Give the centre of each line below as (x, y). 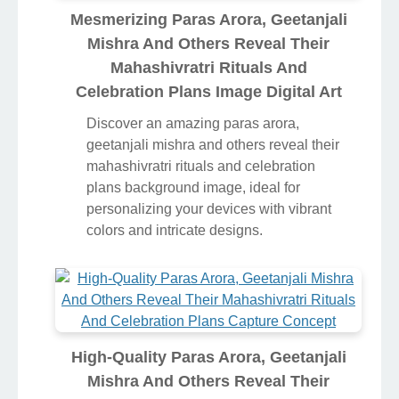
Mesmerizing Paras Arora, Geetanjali (208, 19)
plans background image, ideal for (193, 187)
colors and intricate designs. (175, 230)
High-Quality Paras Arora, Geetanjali (208, 357)
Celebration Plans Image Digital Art (208, 91)
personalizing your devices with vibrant (209, 208)
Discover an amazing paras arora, (193, 123)
